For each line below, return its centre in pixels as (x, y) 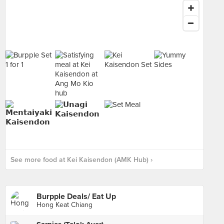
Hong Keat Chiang (64, 205)
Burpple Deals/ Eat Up (76, 196)
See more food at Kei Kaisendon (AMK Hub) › (81, 160)
